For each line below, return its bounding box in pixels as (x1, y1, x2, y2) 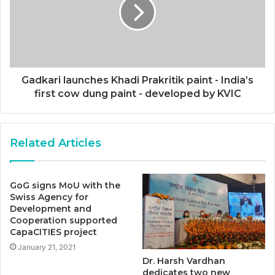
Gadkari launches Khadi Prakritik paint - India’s (21, 74, 254, 87)
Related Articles (10, 136, 101, 150)
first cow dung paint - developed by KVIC (34, 88, 241, 100)
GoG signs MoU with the (10, 180, 120, 192)
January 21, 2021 (18, 242, 76, 252)
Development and (10, 203, 91, 215)
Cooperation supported (10, 215, 117, 227)
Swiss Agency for (10, 192, 88, 203)
